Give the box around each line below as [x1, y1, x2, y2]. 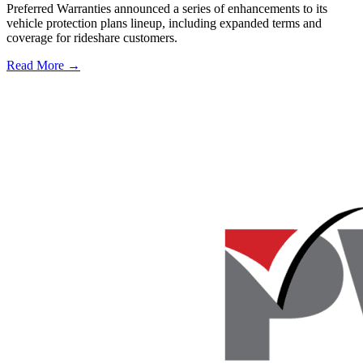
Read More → [6, 58, 80, 72]
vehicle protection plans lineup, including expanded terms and [6, 15, 322, 30]
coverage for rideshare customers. [6, 30, 177, 45]
